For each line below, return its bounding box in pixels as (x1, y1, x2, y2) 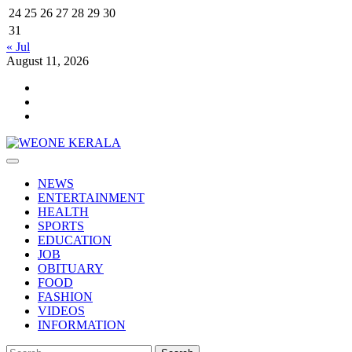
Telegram (37, 108, 83, 122)
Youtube (37, 79, 79, 93)
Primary (12, 159, 47, 172)
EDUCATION (38, 233, 112, 247)
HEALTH (38, 204, 89, 218)
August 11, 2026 (6, 53, 89, 68)
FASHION (38, 289, 93, 303)
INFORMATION (38, 317, 126, 332)
